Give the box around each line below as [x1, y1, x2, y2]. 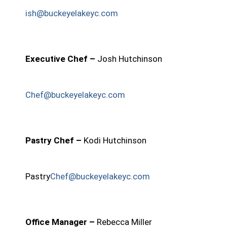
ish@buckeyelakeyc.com [25, 8, 118, 18]
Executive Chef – [25, 54, 97, 64]
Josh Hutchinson [97, 54, 162, 64]
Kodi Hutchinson [84, 135, 146, 146]
